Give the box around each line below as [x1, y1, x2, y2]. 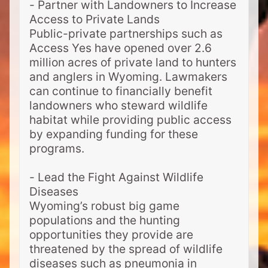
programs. [29, 141, 87, 156]
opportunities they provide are [29, 227, 193, 242]
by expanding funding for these [29, 127, 198, 142]
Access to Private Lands [29, 12, 160, 27]
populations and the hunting [29, 213, 180, 228]
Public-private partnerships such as [29, 26, 223, 41]
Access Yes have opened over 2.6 [29, 41, 212, 56]
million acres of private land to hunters [29, 55, 236, 70]
